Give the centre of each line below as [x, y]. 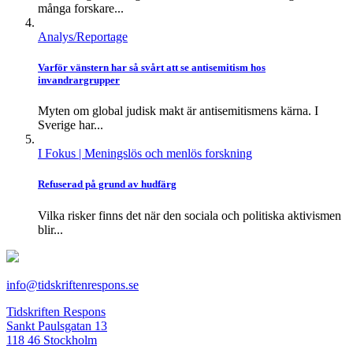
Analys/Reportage [83, 36]
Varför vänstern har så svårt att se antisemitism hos [152, 68]
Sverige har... [71, 125]
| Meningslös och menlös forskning [165, 154]
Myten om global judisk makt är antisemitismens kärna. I [178, 111]
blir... [50, 229]
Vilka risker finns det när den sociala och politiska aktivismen [190, 215]
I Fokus [58, 154]
